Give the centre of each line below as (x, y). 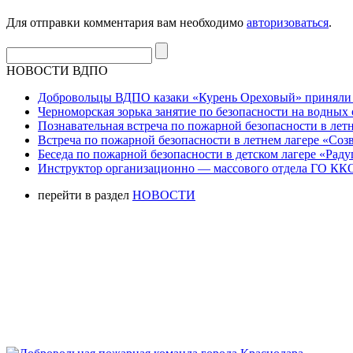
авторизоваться (288, 22)
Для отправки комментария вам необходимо (126, 22)
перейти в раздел (85, 195)
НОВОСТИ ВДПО (57, 70)
